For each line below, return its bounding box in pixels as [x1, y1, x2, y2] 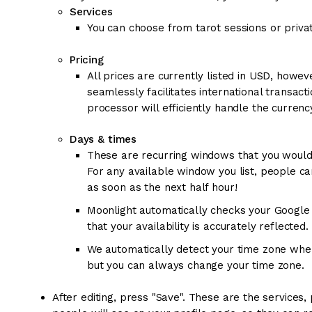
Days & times [69, 133, 137, 146]
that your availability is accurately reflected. [86, 220, 309, 233]
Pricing [69, 53, 104, 66]
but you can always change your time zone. [86, 259, 304, 272]
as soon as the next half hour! [86, 181, 237, 194]
